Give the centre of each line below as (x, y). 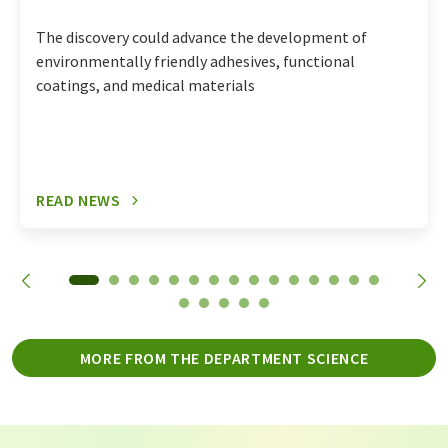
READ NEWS (78, 200)
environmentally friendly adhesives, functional (195, 61)
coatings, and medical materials (145, 85)
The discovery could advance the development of (201, 37)
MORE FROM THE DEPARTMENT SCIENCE (224, 358)
